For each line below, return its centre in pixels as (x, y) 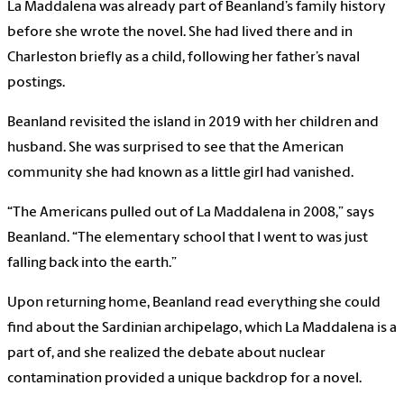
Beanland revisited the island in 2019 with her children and (193, 123)
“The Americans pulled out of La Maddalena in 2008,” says (191, 213)
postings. (36, 83)
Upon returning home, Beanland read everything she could (194, 303)
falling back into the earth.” (92, 264)
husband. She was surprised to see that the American (175, 148)
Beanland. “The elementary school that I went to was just (188, 239)
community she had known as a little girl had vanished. (180, 174)
